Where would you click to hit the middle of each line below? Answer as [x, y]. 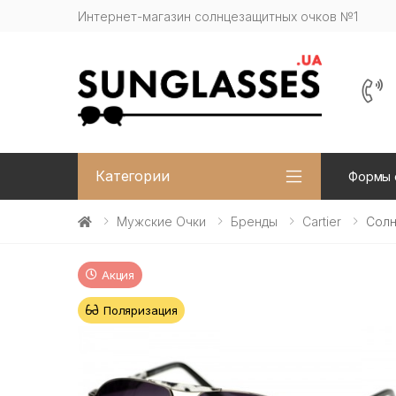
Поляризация [140, 310]
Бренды [254, 221]
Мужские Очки [161, 221]
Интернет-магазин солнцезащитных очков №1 [218, 16]
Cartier [322, 221]
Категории [133, 176]
